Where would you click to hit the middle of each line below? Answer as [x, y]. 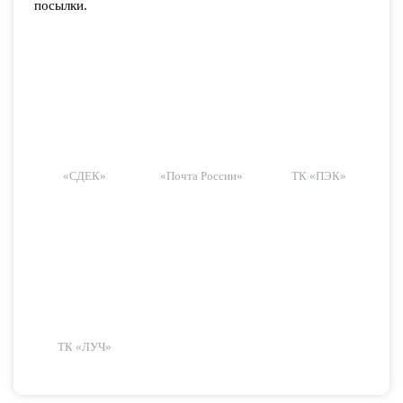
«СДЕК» [84, 176]
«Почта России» [201, 176]
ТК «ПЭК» [318, 176]
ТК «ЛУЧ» [84, 347]
